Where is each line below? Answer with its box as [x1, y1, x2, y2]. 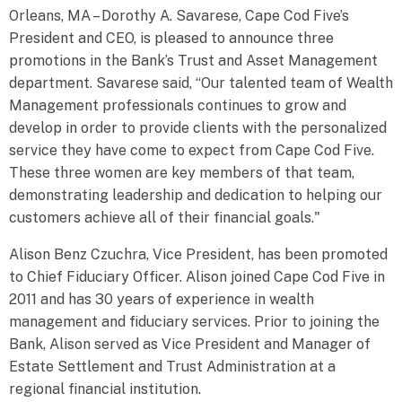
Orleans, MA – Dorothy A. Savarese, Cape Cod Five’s [9, 7, 349, 24]
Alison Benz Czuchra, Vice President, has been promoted [9, 246, 388, 263]
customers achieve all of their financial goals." [9, 209, 320, 226]
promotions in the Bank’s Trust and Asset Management [9, 52, 378, 69]
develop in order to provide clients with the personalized [9, 119, 387, 136]
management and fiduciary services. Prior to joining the [9, 313, 380, 330]
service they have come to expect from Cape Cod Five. [9, 142, 374, 159]
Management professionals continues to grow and [9, 97, 346, 114]
